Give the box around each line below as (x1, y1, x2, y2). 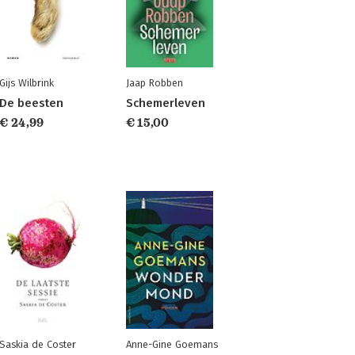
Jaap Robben (125, 77, 183, 89)
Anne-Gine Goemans (125, 338, 218, 350)
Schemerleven (125, 96, 205, 110)
